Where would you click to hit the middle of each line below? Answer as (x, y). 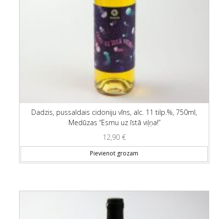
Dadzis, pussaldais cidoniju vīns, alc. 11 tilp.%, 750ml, (114, 112)
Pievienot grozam (114, 153)
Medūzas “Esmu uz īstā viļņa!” (114, 122)
